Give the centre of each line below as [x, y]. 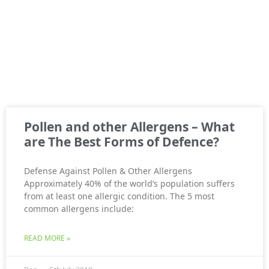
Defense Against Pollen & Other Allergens [108, 171]
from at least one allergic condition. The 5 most [119, 196]
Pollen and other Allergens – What [129, 127]
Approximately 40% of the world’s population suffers [129, 184]
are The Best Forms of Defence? [122, 142]
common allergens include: [79, 209]
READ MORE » [47, 238]
